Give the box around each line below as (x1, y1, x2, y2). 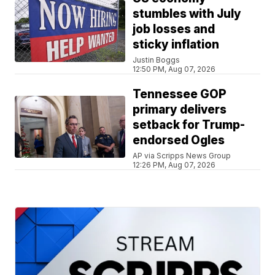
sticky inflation (133, 37, 220, 52)
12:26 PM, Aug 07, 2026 (133, 160, 216, 170)
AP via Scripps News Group (133, 151, 231, 161)
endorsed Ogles (133, 133, 225, 148)
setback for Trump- (133, 118, 246, 133)
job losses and (133, 22, 215, 37)
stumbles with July (133, 7, 242, 21)
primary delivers (133, 103, 227, 117)
